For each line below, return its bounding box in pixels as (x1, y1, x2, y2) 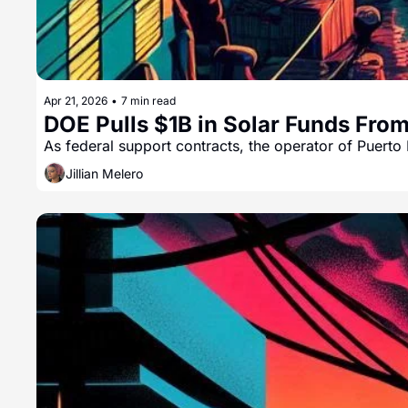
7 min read (121, 94, 176, 107)
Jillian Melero (66, 166, 143, 181)
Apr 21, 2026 (44, 94, 107, 107)
